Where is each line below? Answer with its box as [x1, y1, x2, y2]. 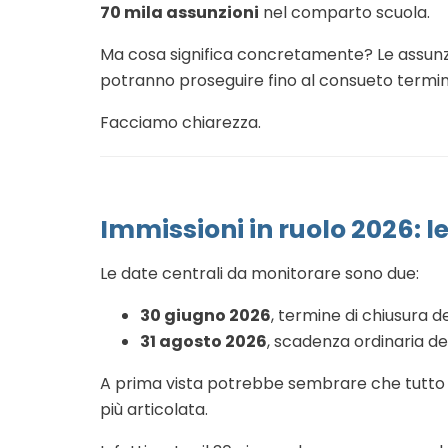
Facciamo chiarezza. [100, 110, 261, 134]
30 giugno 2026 [140, 303, 271, 327]
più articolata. [100, 397, 208, 421]
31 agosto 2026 [140, 329, 267, 353]
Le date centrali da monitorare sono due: [100, 261, 419, 285]
